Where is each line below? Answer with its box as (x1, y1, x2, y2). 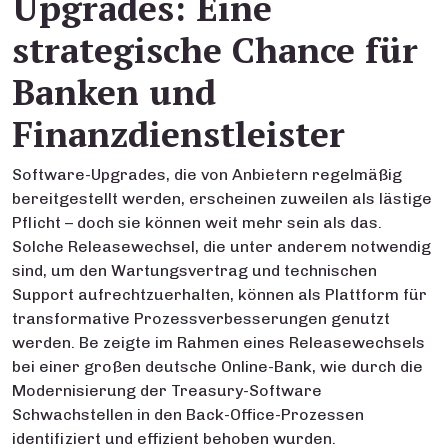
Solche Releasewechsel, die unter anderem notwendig (12, 237, 431, 256)
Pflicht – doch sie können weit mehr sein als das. (12, 213, 382, 232)
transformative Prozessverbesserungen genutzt (12, 309, 390, 328)
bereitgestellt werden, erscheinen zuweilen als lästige (12, 189, 432, 208)
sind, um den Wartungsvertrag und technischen (12, 261, 377, 280)
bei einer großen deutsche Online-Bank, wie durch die (12, 357, 423, 376)
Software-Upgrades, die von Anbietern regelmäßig (12, 165, 402, 184)
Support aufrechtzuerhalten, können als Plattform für (12, 285, 427, 304)
